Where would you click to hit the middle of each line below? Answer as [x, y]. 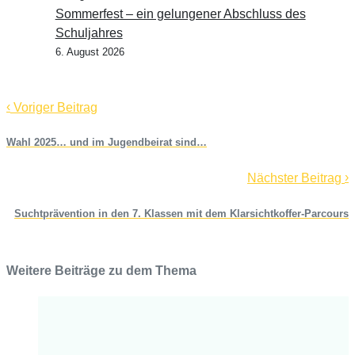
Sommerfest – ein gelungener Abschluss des [180, 14]
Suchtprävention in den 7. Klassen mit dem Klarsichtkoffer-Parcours [181, 213]
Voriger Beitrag [54, 108]
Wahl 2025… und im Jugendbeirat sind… [107, 143]
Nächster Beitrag [296, 178]
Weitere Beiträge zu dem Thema [101, 270]
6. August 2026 [90, 52]
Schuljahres [89, 33]
